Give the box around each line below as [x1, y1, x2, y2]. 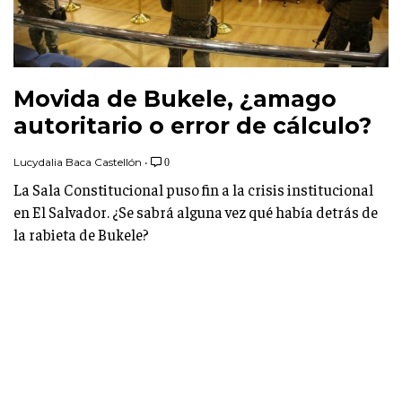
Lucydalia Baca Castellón [13, 154, 142, 169]
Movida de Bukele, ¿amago [13, 84, 336, 112]
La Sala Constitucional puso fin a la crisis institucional [13, 179, 373, 199]
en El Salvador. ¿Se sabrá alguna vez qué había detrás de [13, 201, 378, 222]
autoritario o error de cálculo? [13, 111, 371, 139]
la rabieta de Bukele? [13, 223, 149, 244]
